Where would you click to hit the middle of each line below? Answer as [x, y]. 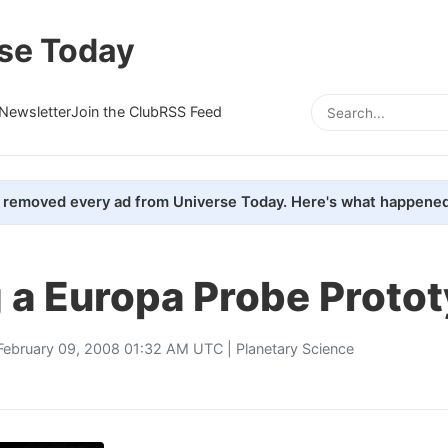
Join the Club [115, 111]
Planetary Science [295, 348]
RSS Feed [190, 111]
